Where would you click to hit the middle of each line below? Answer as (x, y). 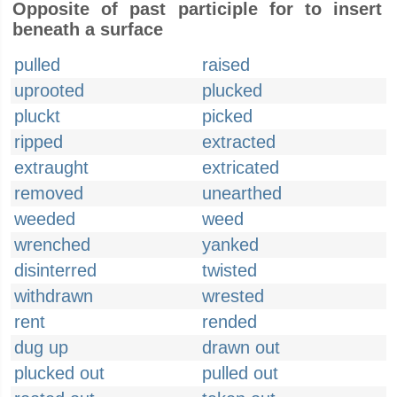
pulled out (240, 373)
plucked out (59, 373)
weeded (45, 219)
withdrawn (54, 296)
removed (49, 193)
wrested (233, 296)
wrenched (52, 245)
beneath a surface (88, 29)
